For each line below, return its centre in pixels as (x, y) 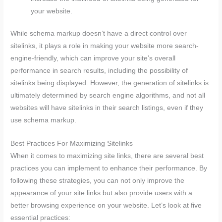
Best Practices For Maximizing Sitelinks (72, 144)
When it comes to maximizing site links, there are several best (107, 156)
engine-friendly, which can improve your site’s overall (93, 58)
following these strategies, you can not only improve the (98, 181)
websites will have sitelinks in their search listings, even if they (107, 108)
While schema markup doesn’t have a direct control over (99, 34)
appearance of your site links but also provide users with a (102, 193)
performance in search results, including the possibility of (99, 71)
